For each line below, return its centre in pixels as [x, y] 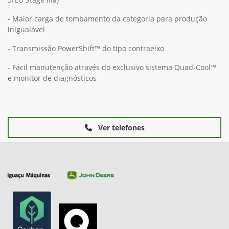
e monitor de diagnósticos [52, 78]
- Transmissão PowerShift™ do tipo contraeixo [86, 49]
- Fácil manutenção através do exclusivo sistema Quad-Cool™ [112, 67]
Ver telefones [120, 128]
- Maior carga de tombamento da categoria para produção [107, 19]
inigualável [26, 30]
